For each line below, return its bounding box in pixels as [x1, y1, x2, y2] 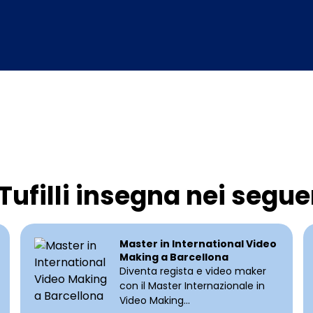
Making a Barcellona [119, 250, 228, 265]
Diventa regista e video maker [119, 264, 266, 279]
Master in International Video [119, 237, 277, 252]
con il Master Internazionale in [119, 279, 265, 293]
